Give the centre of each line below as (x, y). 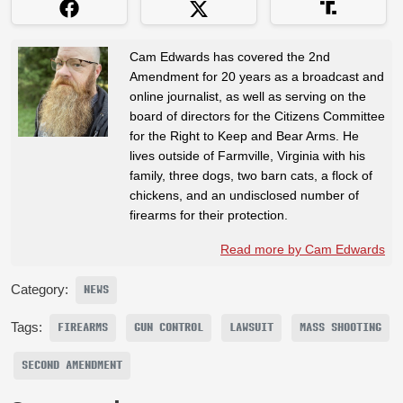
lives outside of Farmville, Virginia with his (247, 155)
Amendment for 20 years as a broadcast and (257, 76)
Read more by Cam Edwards (303, 249)
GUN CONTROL (169, 327)
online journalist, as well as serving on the (248, 96)
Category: (40, 289)
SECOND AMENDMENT (72, 365)
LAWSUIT (251, 327)
